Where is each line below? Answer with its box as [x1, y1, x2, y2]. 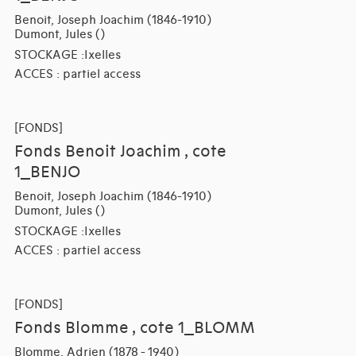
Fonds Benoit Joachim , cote [14, 142, 226, 162]
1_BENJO [14, 163, 80, 183]
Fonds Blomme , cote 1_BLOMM [14, 319, 255, 339]
